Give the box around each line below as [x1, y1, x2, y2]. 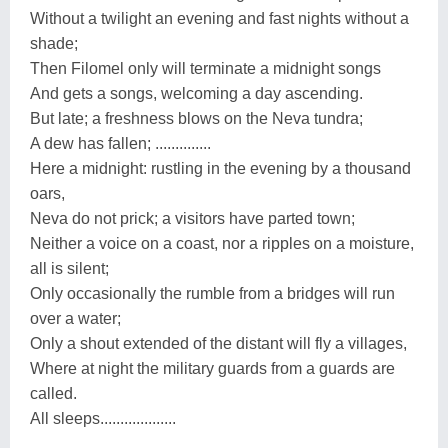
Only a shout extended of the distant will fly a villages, [30, 334, 407, 352]
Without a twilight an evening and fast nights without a [30, 9, 409, 27]
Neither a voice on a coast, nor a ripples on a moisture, [30, 234, 414, 252]
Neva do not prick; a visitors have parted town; [30, 209, 355, 227]
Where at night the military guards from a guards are [30, 359, 395, 377]
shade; [30, 34, 78, 52]
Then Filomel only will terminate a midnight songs [30, 59, 381, 77]
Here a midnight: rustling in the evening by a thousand [30, 159, 411, 177]
